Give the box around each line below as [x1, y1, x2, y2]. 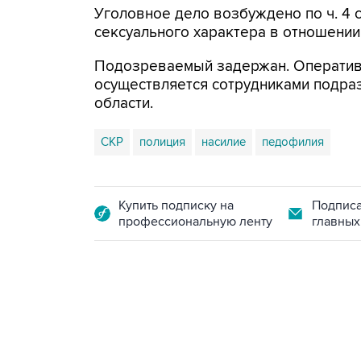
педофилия [262, 135, 324, 149]
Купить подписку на [118, 197, 234, 214]
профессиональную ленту [118, 214, 272, 230]
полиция [139, 135, 185, 149]
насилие [201, 135, 246, 149]
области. [94, 94, 153, 113]
